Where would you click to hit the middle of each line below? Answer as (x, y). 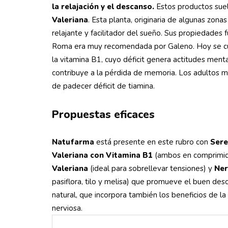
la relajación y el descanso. (103, 7)
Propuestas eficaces (103, 115)
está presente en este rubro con (152, 142)
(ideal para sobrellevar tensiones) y (151, 168)
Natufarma (73, 142)
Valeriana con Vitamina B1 (102, 155)
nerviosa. (67, 208)
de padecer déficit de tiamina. (103, 86)
